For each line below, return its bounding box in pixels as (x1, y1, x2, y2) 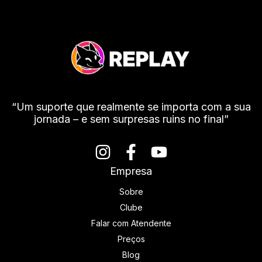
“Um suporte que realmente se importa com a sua (11, 101, 251, 113)
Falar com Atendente (91, 218, 171, 229)
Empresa (110, 165, 152, 178)
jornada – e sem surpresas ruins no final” (33, 113, 229, 126)
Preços (117, 234, 145, 244)
